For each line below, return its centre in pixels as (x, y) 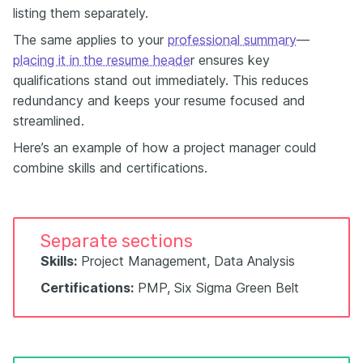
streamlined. (49, 121)
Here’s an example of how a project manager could (165, 147)
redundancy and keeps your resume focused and (159, 100)
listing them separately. (81, 13)
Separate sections (117, 241)
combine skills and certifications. (110, 168)
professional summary (232, 40)
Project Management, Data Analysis (186, 261)
